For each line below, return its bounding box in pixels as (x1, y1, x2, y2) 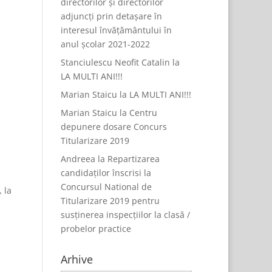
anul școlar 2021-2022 (61, 38, 151, 50)
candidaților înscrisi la (61, 167, 152, 178)
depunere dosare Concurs (61, 121, 168, 132)
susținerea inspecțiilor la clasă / (61, 209, 191, 220)
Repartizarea (107, 153, 160, 165)
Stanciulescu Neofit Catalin (61, 56, 171, 68)
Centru (129, 107, 158, 118)
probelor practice (61, 223, 132, 234)
